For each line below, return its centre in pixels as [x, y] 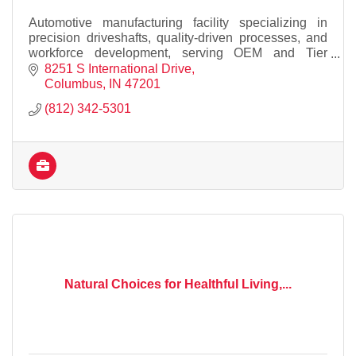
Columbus [74, 83]
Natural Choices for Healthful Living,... [178, 284]
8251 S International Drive [118, 68]
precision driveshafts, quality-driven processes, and [178, 38]
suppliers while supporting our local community [161, 68]
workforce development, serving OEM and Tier [178, 53]
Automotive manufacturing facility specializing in [178, 23]
